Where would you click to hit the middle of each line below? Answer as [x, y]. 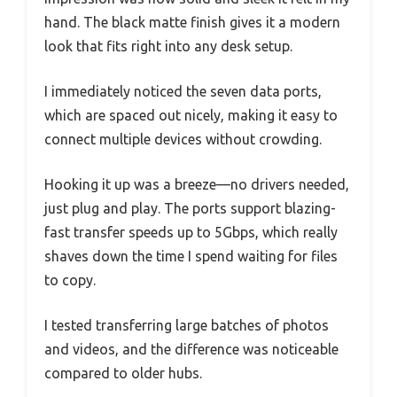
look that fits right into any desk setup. [168, 47]
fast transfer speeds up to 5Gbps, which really [191, 233]
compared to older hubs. [123, 374]
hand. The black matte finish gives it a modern [192, 23]
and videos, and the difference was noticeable [191, 350]
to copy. [70, 280]
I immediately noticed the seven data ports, [183, 92]
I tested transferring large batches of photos [187, 326]
